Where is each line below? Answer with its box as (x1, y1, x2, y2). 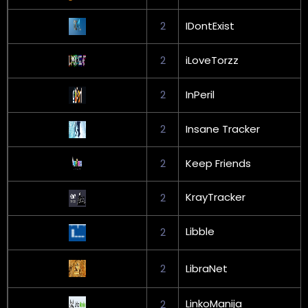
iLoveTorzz (186, 52, 239, 67)
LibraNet (186, 261, 228, 276)
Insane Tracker (186, 121, 260, 136)
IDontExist (186, 18, 234, 33)
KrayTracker (186, 189, 245, 204)
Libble (186, 223, 214, 239)
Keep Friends (186, 155, 251, 170)
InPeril (186, 87, 214, 102)
